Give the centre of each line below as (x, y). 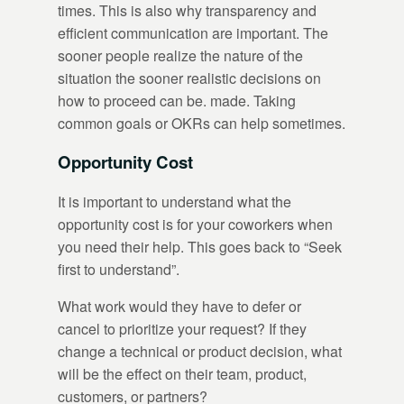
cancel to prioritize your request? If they (182, 329)
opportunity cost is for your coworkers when (195, 225)
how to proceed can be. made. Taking (177, 100)
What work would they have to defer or (179, 307)
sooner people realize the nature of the (180, 55)
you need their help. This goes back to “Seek (200, 247)
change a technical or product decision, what (200, 352)
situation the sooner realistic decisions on (189, 78)
